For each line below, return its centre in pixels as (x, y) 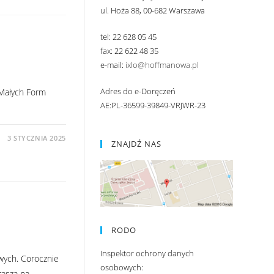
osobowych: (121, 267)
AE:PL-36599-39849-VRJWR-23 (153, 105)
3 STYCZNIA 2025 (36, 138)
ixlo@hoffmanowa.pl (162, 65)
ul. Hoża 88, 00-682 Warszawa (152, 10)
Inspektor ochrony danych (147, 253)
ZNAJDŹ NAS (136, 143)
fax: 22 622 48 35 (129, 50)
